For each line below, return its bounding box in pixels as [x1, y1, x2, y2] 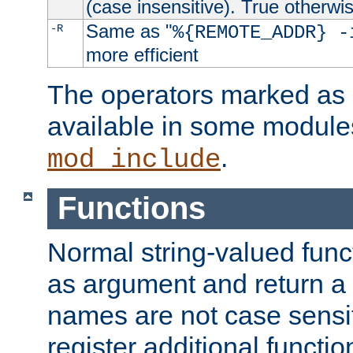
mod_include [47, 145, 221, 176]
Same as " [85, 20, 173, 43]
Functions [57, 191, 206, 226]
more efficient [85, 44, 199, 66]
